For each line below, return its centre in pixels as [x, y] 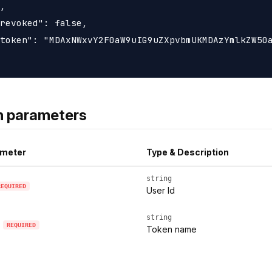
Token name [172, 229]
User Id [161, 191]
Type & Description [188, 152]
